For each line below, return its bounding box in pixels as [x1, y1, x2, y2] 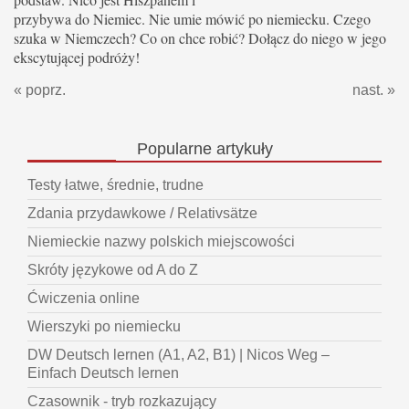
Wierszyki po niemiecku [27, 319, 181, 335]
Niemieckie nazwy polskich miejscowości [27, 234, 295, 250]
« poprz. [14, 81, 66, 98]
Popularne [136, 139, 212, 158]
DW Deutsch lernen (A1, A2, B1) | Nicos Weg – [27, 347, 330, 363]
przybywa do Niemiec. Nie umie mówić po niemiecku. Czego [14, 8, 371, 28]
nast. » [352, 81, 395, 98]
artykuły [211, 139, 273, 158]
